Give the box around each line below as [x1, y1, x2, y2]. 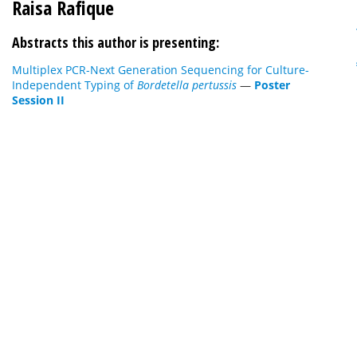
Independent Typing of [12, 77, 137, 92]
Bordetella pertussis [137, 77, 237, 92]
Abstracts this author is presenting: [12, 33, 219, 52]
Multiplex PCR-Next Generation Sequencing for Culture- [12, 62, 309, 77]
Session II [12, 92, 65, 108]
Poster [254, 77, 290, 92]
